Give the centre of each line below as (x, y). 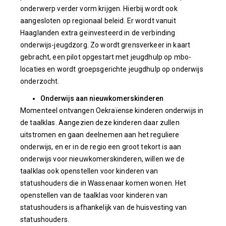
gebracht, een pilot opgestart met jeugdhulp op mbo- (106, 57)
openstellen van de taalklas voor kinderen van (94, 195)
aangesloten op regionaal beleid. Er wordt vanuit (98, 21)
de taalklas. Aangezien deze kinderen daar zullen (100, 123)
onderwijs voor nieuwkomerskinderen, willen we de (102, 159)
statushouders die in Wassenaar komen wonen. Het (103, 183)
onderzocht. (40, 81)
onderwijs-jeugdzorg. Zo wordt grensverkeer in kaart (105, 45)
